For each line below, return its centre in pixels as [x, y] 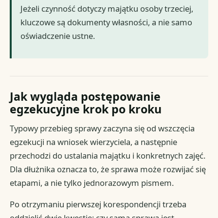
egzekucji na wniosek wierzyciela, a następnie [94, 142]
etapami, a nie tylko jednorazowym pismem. [92, 183]
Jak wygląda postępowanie [85, 96]
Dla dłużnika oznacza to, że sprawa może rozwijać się [108, 169]
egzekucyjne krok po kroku [86, 109]
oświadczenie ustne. [58, 36]
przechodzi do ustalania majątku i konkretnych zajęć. [108, 156]
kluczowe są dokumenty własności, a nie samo [107, 22]
